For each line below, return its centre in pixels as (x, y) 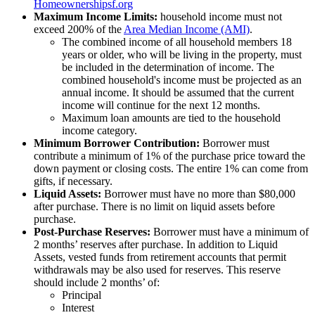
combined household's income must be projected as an (182, 80)
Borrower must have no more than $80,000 (198, 194)
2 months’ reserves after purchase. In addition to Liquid (156, 245)
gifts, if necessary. (73, 181)
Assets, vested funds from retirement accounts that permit (160, 257)
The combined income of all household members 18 (177, 42)
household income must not (220, 17)
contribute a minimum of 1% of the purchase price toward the (169, 156)
